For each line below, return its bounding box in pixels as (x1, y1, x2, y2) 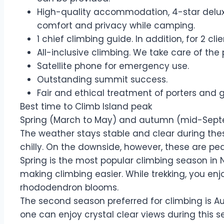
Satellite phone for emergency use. (37, 60, 194, 72)
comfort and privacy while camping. (37, 19, 197, 31)
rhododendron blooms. (20, 181, 118, 193)
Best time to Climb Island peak (20, 100, 152, 112)
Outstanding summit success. (37, 73, 167, 85)
